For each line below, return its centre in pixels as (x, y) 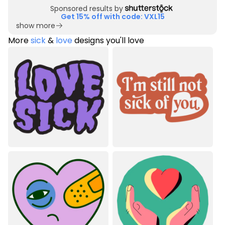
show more (36, 26)
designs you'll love (108, 40)
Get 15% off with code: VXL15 (113, 17)
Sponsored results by (87, 9)
